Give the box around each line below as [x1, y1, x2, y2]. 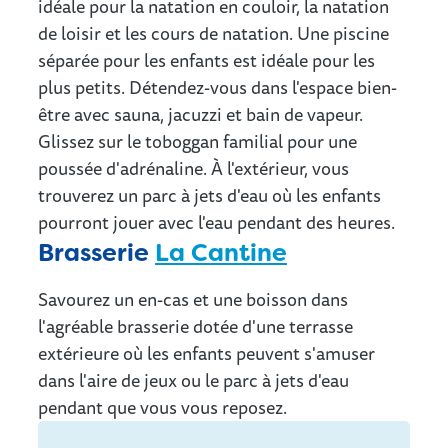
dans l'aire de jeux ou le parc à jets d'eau [38, 366, 349, 395]
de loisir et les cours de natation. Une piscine [38, 19, 389, 48]
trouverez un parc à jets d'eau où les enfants [38, 181, 381, 210]
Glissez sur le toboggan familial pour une [38, 127, 357, 156]
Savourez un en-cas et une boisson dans [38, 285, 348, 314]
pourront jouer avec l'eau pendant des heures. [38, 208, 395, 237]
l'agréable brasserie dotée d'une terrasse [38, 312, 353, 341]
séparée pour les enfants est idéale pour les [38, 46, 375, 75]
